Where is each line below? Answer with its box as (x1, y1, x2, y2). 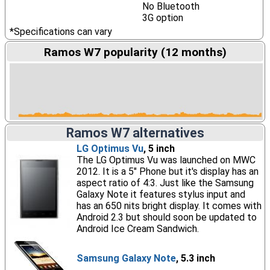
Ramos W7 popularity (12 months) (43, 45, 227, 59)
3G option (142, 12, 183, 24)
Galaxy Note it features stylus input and (76, 189, 245, 200)
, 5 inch (143, 143, 175, 154)
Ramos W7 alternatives (66, 125, 204, 140)
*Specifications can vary (9, 26, 112, 37)
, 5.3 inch (175, 253, 215, 264)
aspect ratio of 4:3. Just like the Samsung (76, 177, 254, 189)
